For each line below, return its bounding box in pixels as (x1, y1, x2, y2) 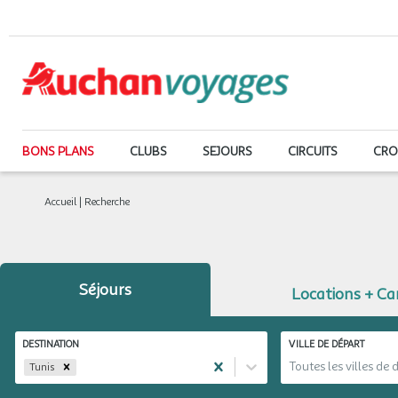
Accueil (44, 195, 76, 208)
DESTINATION (22, 338, 79, 350)
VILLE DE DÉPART (288, 338, 365, 350)
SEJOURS (203, 144, 252, 159)
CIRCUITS (288, 144, 338, 159)
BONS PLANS (22, 144, 94, 159)
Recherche (82, 195, 130, 208)
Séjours (78, 280, 131, 299)
